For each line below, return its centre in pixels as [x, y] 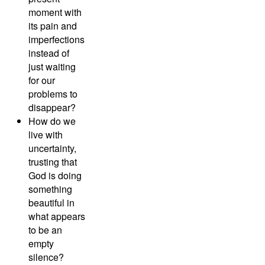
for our [42, 80]
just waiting [52, 67]
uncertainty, [52, 148]
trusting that [53, 162]
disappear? [52, 108]
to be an [45, 230]
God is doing [55, 176]
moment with [55, 12]
